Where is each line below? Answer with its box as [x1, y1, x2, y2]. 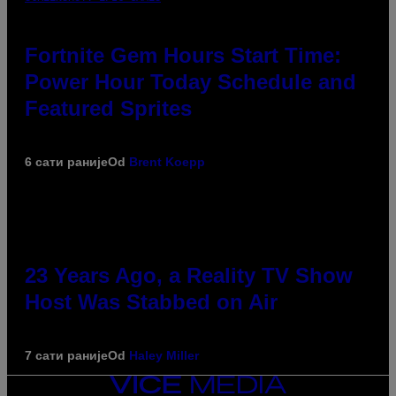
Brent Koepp [129, 155, 205, 170]
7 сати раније [25, 348, 108, 363]
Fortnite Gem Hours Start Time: [25, 43, 341, 68]
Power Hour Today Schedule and [25, 70, 356, 95]
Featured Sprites [25, 96, 192, 121]
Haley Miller [129, 348, 199, 363]
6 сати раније [25, 155, 108, 170]
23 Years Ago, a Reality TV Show [25, 263, 353, 288]
